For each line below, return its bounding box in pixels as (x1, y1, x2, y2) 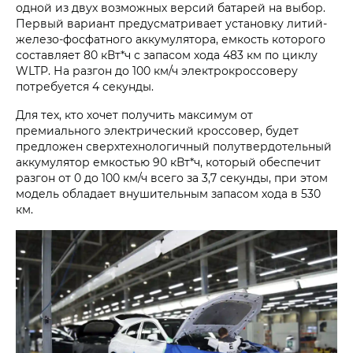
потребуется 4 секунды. (16, 79, 154, 94)
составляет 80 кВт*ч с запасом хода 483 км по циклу (16, 47, 318, 62)
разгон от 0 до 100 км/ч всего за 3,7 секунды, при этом (16, 170, 328, 185)
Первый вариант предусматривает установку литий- (16, 16, 327, 31)
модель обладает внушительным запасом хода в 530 (16, 186, 321, 201)
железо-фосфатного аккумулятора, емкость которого (16, 32, 325, 46)
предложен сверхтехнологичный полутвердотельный (16, 139, 332, 154)
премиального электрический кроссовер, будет (16, 123, 299, 138)
